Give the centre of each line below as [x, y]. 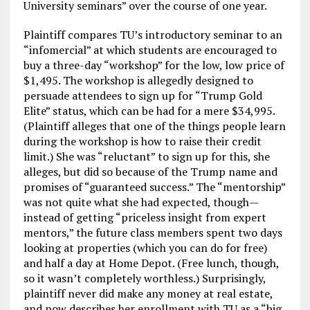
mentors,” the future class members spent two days [153, 232]
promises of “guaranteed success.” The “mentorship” [154, 187]
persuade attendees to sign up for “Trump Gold [143, 95]
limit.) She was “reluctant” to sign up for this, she [146, 156]
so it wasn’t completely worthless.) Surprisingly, [144, 278]
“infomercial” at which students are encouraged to [150, 50]
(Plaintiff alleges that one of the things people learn [154, 126]
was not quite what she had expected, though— [141, 202]
